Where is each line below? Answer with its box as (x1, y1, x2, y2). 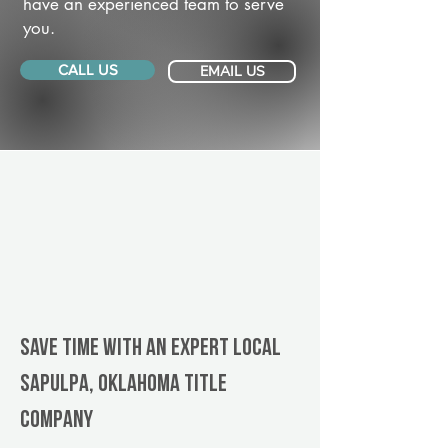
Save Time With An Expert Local (20, 337, 281, 361)
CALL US (57, 61, 118, 78)
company (20, 409, 93, 433)
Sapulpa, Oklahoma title (20, 373, 227, 397)
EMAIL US (199, 62, 265, 81)
